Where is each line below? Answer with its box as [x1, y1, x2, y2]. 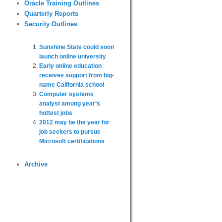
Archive [24, 161, 48, 168]
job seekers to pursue [39, 128, 101, 135]
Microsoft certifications [39, 137, 105, 145]
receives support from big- [39, 71, 114, 79]
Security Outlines [24, 20, 77, 28]
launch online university [39, 53, 106, 60]
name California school [39, 81, 104, 88]
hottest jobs [39, 109, 72, 116]
